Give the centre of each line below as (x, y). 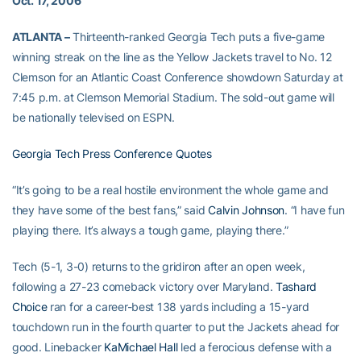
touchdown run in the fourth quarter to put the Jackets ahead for (176, 327)
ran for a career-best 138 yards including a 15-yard (178, 307)
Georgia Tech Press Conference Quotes (112, 154)
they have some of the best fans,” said (110, 210)
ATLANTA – (41, 37)
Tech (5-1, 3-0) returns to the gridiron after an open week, (159, 266)
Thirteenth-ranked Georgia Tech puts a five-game (197, 37)
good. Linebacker (58, 347)
